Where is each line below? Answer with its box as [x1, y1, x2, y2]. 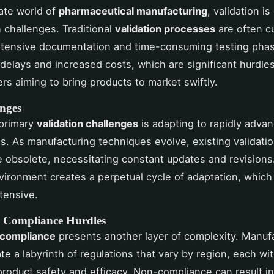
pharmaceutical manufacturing [59, 4, 207, 17]
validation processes [115, 22, 215, 35]
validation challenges [37, 117, 138, 130]
